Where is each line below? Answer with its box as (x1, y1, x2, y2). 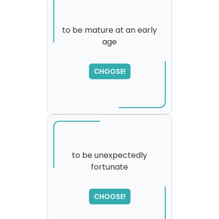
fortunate (91, 161, 128, 173)
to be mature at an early (62, 24, 157, 36)
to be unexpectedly (72, 150, 147, 161)
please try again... (76, 191, 143, 202)
